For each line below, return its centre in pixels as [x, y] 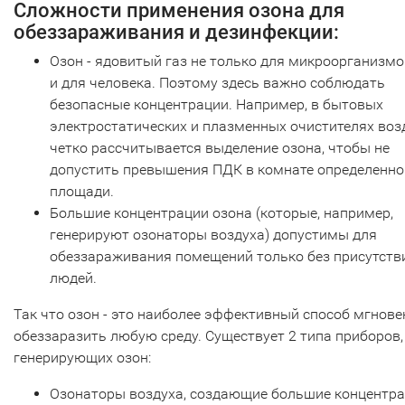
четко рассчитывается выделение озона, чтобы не [220, 147]
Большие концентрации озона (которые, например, [221, 212]
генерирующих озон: [82, 357]
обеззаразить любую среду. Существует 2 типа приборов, [208, 335]
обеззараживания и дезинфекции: [176, 32]
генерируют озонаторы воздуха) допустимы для [213, 234]
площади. [82, 191]
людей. [75, 278]
